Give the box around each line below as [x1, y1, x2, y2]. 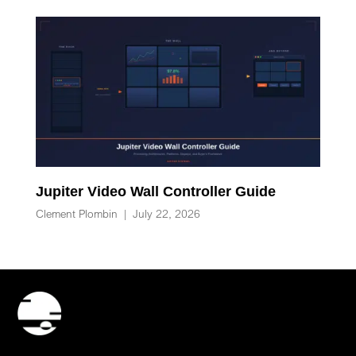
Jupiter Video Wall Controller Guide [35, 182, 276, 199]
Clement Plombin [35, 207, 118, 220]
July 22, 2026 [132, 207, 200, 220]
